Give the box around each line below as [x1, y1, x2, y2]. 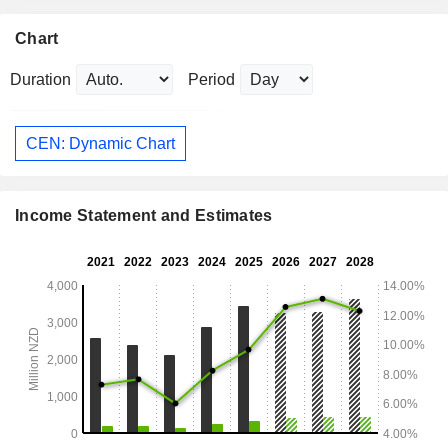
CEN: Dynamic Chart [26, 134, 175, 152]
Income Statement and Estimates [15, 207, 273, 225]
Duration [10, 71, 71, 89]
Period [188, 71, 235, 89]
